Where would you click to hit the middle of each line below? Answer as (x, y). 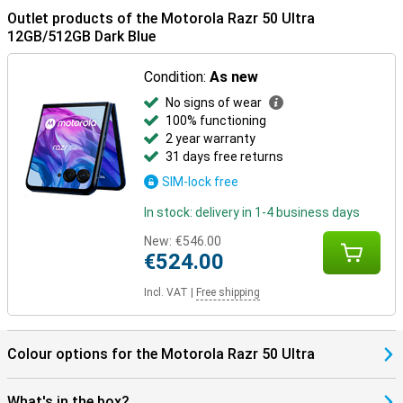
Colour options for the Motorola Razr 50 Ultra (161, 354)
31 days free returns (225, 157)
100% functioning (216, 121)
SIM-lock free (201, 182)
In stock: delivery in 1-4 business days (252, 212)
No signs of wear (214, 103)
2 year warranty (211, 139)
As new (234, 77)
